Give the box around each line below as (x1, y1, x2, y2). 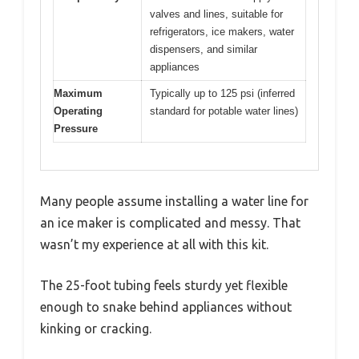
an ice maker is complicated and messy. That (40, 216, 301, 231)
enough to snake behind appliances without (40, 300, 292, 315)
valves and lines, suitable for (150, 7, 283, 20)
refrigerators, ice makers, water (150, 25, 294, 38)
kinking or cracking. (40, 321, 151, 337)
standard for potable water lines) (150, 104, 298, 117)
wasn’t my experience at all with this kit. (40, 237, 268, 252)
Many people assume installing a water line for (40, 194, 309, 209)
